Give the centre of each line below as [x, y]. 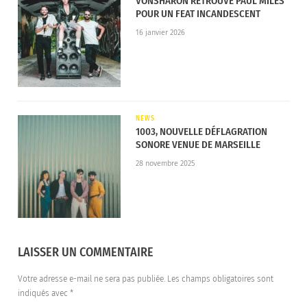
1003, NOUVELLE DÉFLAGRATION [201, 131]
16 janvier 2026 [160, 32]
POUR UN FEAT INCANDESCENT [198, 13]
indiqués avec [44, 294]
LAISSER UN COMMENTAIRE [86, 253]
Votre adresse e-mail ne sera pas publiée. [91, 279]
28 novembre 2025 [165, 163]
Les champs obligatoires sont [220, 279]
